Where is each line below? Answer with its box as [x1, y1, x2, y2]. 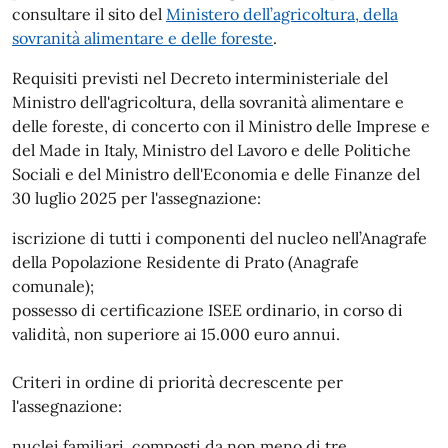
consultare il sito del [12, 3, 166, 24]
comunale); [12, 275, 94, 296]
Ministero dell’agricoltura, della [166, 3, 398, 24]
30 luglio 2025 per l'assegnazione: [12, 187, 265, 208]
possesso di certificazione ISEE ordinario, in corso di [12, 299, 403, 320]
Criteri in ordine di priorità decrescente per [12, 371, 343, 392]
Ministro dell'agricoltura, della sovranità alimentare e [12, 91, 404, 112]
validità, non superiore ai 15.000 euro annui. [12, 323, 340, 344]
